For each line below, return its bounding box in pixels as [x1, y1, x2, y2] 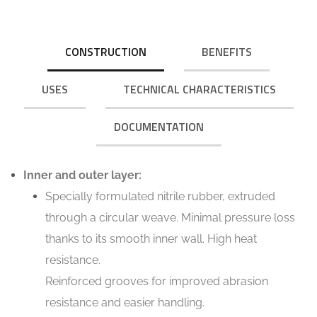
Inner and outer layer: [23, 168, 142, 182]
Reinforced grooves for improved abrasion [45, 274, 268, 288]
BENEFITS [202, 42, 252, 60]
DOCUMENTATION [113, 117, 204, 135]
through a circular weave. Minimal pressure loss [45, 210, 295, 224]
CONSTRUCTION [65, 42, 146, 60]
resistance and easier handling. [45, 295, 204, 309]
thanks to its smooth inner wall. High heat [45, 231, 257, 246]
